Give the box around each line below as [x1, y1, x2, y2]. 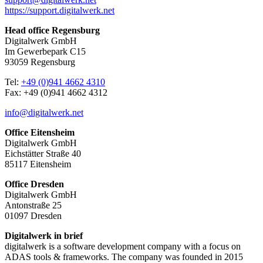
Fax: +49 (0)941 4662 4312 [5, 87, 107, 97]
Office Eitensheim [5, 127, 75, 137]
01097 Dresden [5, 210, 62, 221]
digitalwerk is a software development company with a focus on [5, 241, 241, 251]
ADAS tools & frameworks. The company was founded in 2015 [5, 251, 243, 262]
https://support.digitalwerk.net [5, 5, 114, 15]
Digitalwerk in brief [5, 230, 83, 241]
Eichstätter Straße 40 [5, 148, 81, 159]
